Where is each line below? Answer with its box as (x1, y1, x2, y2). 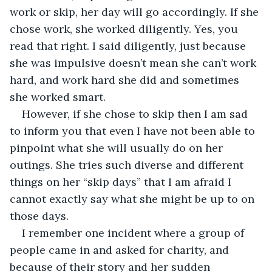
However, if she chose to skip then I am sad (22, 106, 251, 121)
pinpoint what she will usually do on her (10, 140, 226, 155)
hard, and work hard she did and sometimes (10, 72, 242, 87)
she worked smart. (10, 89, 106, 104)
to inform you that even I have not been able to (10, 123, 258, 138)
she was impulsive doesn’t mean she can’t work (10, 55, 259, 70)
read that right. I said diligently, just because (10, 38, 249, 53)
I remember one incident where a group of (22, 225, 247, 240)
